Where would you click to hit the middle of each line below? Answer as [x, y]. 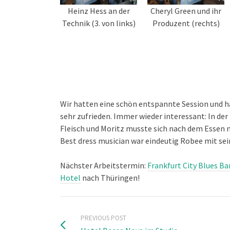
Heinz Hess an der [99, 11]
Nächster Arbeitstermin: [104, 165]
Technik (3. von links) [99, 23]
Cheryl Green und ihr [186, 11]
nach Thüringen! [110, 178]
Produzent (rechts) [186, 23]
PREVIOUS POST [103, 218]
